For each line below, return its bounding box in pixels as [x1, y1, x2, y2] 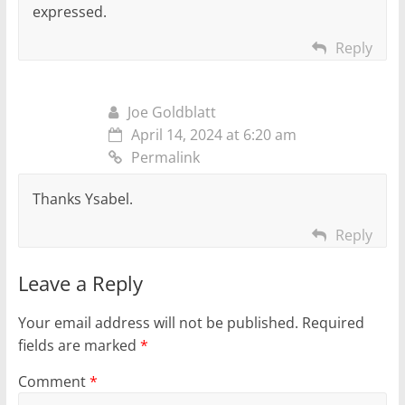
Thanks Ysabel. [32, 189, 133, 210]
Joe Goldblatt [127, 102, 216, 123]
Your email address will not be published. [17, 313, 298, 334]
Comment [17, 372, 89, 392]
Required [301, 313, 364, 334]
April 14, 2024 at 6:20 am [130, 125, 297, 146]
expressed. [32, 2, 107, 23]
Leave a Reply [17, 269, 143, 297]
